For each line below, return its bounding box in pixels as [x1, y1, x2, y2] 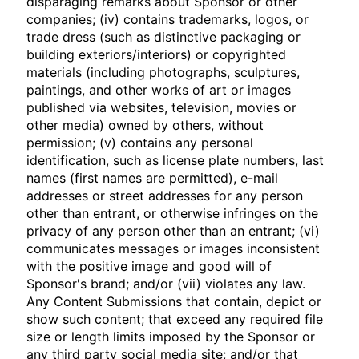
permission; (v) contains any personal [26, 135, 254, 151]
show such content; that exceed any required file [26, 311, 324, 327]
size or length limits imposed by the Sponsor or [26, 329, 316, 345]
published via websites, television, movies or [26, 99, 297, 115]
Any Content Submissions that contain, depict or [26, 293, 322, 309]
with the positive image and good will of [26, 258, 272, 274]
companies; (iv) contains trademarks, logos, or [26, 11, 309, 27]
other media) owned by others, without [26, 117, 264, 133]
